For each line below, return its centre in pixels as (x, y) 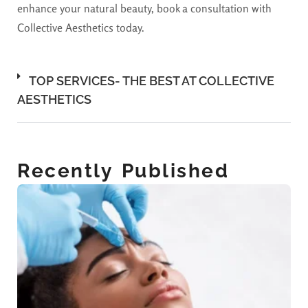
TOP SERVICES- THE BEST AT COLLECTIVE (152, 81)
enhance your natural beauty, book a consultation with (144, 9)
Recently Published (123, 171)
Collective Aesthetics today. (81, 28)
